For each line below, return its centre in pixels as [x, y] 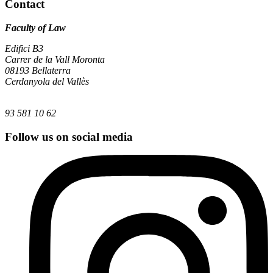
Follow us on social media [69, 136]
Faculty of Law [35, 27]
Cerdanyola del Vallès [47, 81]
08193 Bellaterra [38, 70]
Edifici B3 [24, 48]
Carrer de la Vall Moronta [55, 59]
